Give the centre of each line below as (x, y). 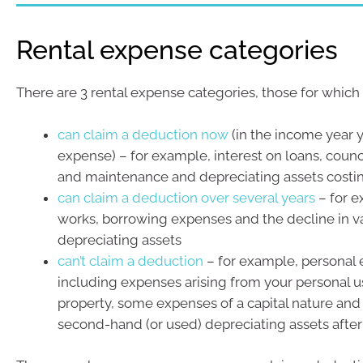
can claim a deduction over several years (186, 197)
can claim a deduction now (143, 134)
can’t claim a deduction (130, 261)
